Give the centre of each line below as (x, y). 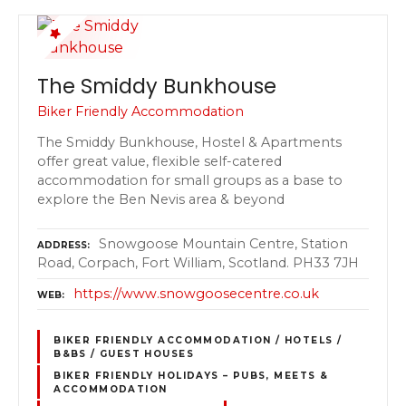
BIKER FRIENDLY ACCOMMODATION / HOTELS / (198, 340)
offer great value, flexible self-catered (159, 161)
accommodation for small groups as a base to (190, 180)
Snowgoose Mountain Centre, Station (223, 244)
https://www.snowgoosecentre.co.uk (196, 294)
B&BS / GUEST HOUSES (124, 353)
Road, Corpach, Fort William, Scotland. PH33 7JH (198, 263)
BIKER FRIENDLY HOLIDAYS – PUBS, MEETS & (191, 375)
